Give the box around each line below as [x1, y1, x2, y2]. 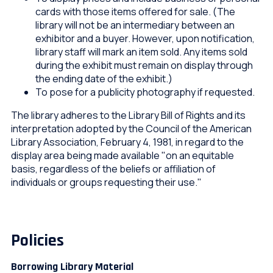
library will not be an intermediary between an [35, 18, 235, 32]
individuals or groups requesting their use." [10, 175, 204, 189]
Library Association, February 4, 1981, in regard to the [10, 135, 244, 149]
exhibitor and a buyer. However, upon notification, [35, 31, 255, 45]
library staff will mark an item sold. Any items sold [35, 44, 247, 58]
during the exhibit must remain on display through [35, 58, 253, 72]
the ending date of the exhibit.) [35, 71, 172, 85]
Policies [10, 229, 64, 252]
